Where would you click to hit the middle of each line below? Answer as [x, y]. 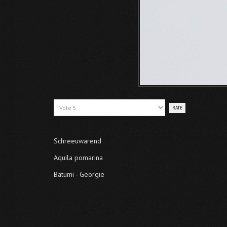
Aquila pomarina [78, 158]
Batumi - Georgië [79, 174]
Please [64, 104]
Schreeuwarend [78, 141]
